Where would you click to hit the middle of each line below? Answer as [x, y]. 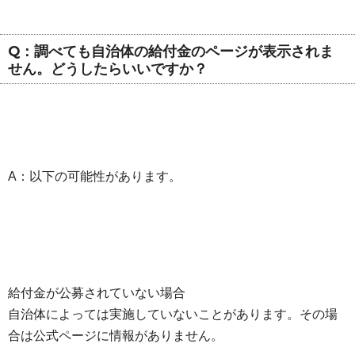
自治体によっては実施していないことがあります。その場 [173, 314]
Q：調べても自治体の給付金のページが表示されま [171, 52]
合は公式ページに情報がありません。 [116, 335]
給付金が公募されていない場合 [97, 292]
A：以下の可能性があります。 [95, 176]
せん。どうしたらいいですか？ [108, 69]
